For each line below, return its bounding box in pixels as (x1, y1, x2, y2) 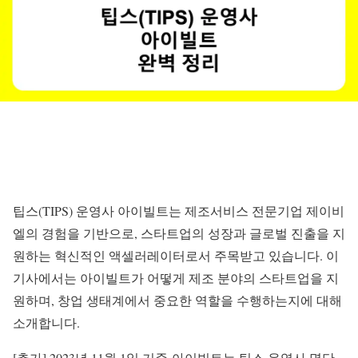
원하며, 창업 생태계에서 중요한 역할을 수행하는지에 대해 (13, 292, 342, 308)
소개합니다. (13, 314, 80, 331)
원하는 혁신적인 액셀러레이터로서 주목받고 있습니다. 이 (13, 247, 339, 264)
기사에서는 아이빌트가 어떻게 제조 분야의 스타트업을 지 (13, 269, 339, 286)
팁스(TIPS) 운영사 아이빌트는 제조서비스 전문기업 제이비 (13, 202, 344, 219)
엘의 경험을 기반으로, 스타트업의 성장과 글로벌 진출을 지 (13, 225, 345, 241)
